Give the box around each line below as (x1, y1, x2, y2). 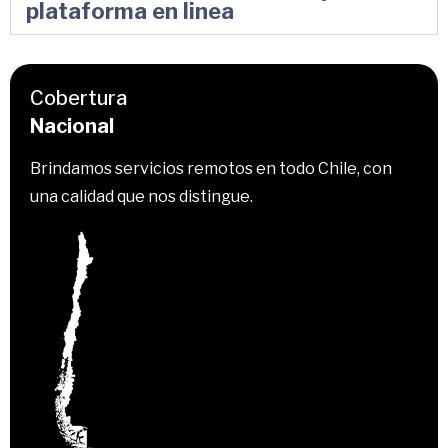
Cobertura (30, 86, 127, 111)
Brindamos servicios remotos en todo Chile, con (30, 159, 392, 179)
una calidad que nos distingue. (30, 187, 253, 207)
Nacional (30, 114, 114, 139)
